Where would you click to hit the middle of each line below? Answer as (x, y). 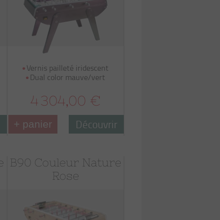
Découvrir (96, 124)
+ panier (33, 124)
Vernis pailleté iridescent (68, 68)
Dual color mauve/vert (68, 77)
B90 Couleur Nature (65, 163)
